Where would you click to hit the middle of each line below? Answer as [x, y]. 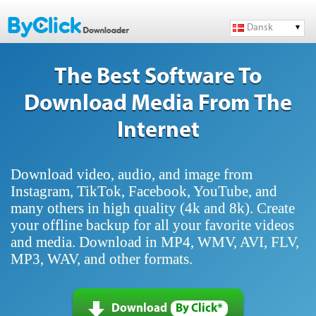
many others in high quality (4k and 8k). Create [153, 208]
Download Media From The [158, 104]
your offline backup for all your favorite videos [152, 225]
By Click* [199, 309]
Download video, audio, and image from [132, 174]
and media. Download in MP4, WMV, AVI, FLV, [155, 242]
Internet [158, 131]
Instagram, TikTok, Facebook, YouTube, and [144, 191]
